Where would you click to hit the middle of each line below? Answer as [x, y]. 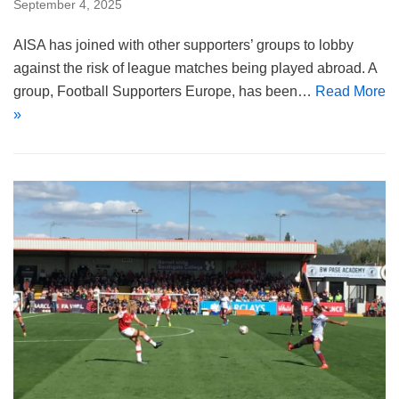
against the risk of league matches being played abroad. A [195, 69]
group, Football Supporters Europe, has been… [164, 92]
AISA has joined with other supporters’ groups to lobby [183, 45]
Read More [350, 92]
